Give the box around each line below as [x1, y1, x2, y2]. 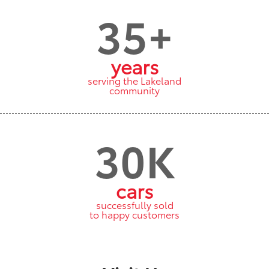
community [109, 82, 160, 97]
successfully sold [95, 197, 174, 211]
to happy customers [89, 207, 180, 221]
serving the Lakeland [88, 73, 181, 87]
